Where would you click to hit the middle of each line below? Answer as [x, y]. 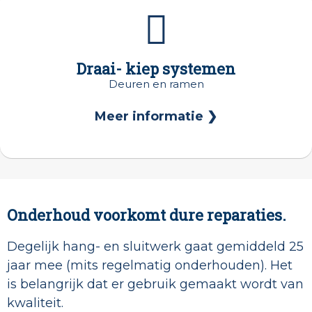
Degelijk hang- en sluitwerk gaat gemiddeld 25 [155, 247]
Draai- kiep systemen [156, 69]
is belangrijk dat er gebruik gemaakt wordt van [155, 284]
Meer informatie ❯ [156, 117]
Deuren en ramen [156, 84]
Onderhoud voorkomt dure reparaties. [147, 215]
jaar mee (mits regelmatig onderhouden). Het [150, 266]
